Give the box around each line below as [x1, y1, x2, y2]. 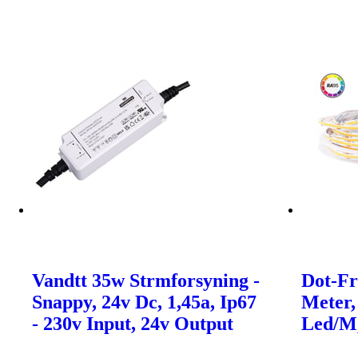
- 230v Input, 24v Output [32, 313, 233, 335]
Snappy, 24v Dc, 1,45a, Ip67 [32, 292, 257, 313]
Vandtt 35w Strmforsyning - [32, 270, 260, 292]
